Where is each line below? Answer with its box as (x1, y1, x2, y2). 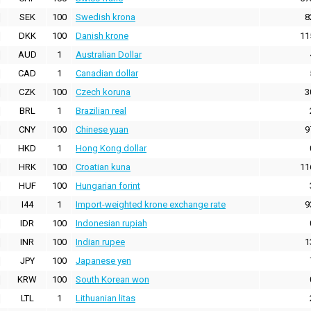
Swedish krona (76, 12, 135, 23)
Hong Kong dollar (76, 143, 146, 154)
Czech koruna (76, 87, 131, 98)
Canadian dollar (76, 68, 138, 79)
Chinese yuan (76, 124, 128, 135)
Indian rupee (76, 237, 125, 248)
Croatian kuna (76, 162, 131, 173)
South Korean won (76, 274, 149, 285)
